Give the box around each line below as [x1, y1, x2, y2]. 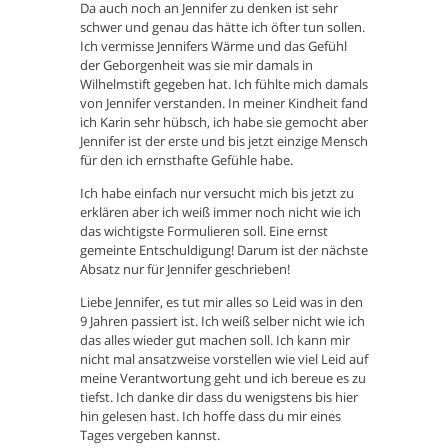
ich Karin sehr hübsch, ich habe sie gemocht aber [80, 113, 368, 132]
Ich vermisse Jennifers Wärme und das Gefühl [80, 37, 347, 56]
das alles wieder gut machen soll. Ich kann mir [80, 331, 350, 350]
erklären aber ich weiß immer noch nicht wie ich [80, 203, 361, 222]
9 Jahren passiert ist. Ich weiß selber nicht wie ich [80, 312, 365, 331]
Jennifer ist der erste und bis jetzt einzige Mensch [80, 132, 368, 151]
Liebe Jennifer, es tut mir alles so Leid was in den [80, 293, 363, 312]
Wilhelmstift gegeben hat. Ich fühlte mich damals [80, 75, 368, 94]
